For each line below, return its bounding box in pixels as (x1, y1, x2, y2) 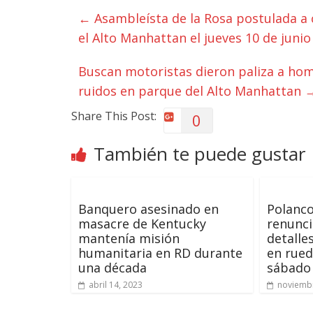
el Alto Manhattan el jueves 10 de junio (78, 29, 311, 46)
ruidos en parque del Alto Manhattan (78, 82, 305, 99)
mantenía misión (78, 230, 180, 247)
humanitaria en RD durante (78, 245, 242, 261)
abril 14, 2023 (89, 279, 143, 291)
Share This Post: (71, 108, 156, 124)
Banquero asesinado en (78, 201, 219, 217)
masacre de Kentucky (78, 215, 206, 232)
